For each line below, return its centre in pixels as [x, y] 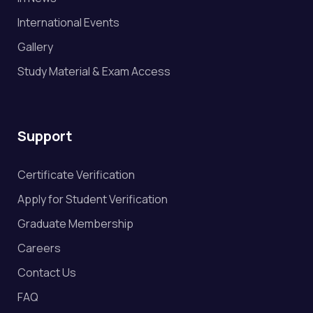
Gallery [35, 47]
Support [45, 136]
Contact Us [47, 272]
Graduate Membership [75, 224]
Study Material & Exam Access [94, 71]
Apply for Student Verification [93, 199]
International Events [68, 22]
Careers [39, 248]
